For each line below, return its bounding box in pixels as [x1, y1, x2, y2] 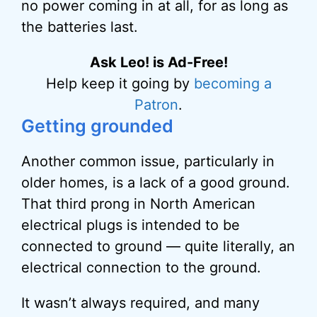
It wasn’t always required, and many [21, 294, 260, 311]
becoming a [193, 75, 272, 92]
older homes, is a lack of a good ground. [21, 174, 290, 191]
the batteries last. [21, 18, 138, 35]
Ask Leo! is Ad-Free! [89, 54, 228, 71]
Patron [134, 96, 178, 113]
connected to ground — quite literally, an [21, 238, 295, 255]
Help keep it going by [45, 75, 194, 92]
